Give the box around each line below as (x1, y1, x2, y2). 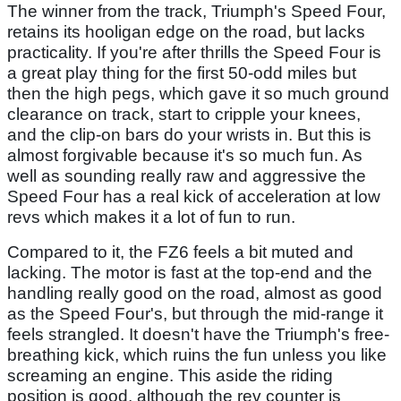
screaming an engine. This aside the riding (7, 365, 333, 385)
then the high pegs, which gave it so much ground (7, 83, 389, 103)
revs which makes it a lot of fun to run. (7, 207, 295, 226)
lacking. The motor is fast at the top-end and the (7, 262, 372, 282)
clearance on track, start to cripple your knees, (7, 104, 361, 124)
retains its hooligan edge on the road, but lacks (7, 21, 365, 41)
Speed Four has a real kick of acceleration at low (7, 186, 380, 206)
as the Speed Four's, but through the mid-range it (7, 303, 383, 323)
